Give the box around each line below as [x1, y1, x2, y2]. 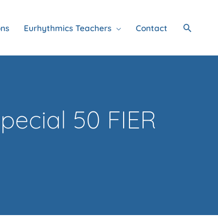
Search [182, 20, 217, 34]
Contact [136, 22, 167, 33]
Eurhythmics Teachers [24, 22, 111, 33]
